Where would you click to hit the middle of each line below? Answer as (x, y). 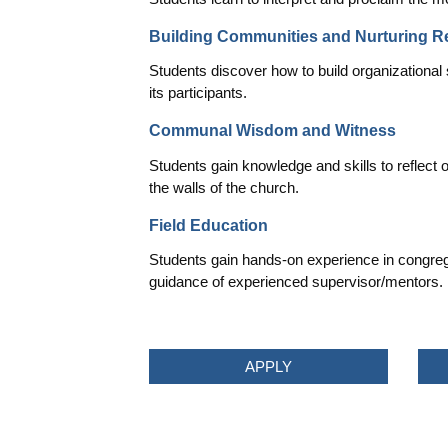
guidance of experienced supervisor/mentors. (296, 281)
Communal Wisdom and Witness (273, 131)
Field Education (209, 225)
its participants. (198, 93)
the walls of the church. (224, 187)
